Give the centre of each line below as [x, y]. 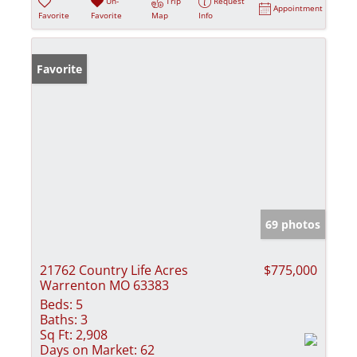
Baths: [59, 319]
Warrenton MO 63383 [104, 285]
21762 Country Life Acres [114, 270]
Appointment [298, 8]
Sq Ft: [56, 334]
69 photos [293, 224]
